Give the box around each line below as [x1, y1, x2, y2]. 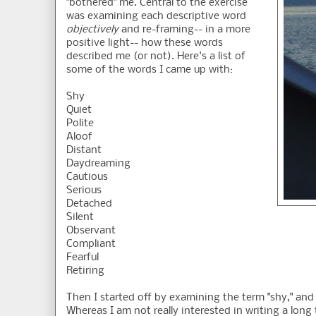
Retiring [66, 265, 104, 277]
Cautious [66, 171, 108, 183]
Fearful [66, 252, 99, 264]
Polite [66, 118, 94, 130]
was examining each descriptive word [66, 11, 246, 23]
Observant [66, 225, 116, 237]
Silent [66, 212, 94, 224]
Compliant [66, 238, 116, 250]
